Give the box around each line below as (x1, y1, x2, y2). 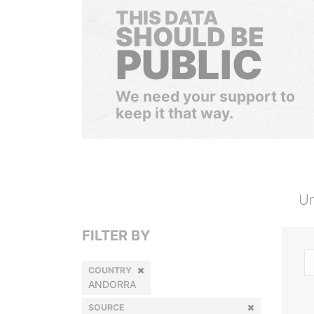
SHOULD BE (116, 21, 264, 53)
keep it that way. (116, 104, 233, 122)
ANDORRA (88, 278, 136, 290)
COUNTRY (88, 265, 132, 275)
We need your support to (116, 88, 295, 105)
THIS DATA (116, 6, 218, 29)
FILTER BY (82, 227, 150, 244)
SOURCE (88, 302, 125, 313)
